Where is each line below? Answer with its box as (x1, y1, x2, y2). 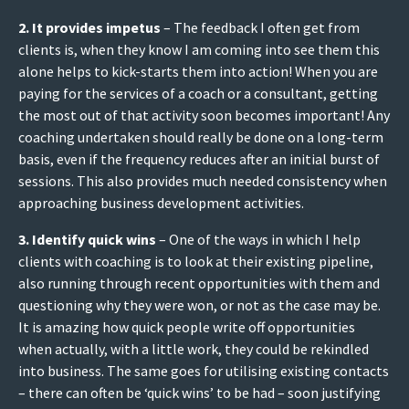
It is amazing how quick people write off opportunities (18, 318, 355, 337)
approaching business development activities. (18, 194, 304, 213)
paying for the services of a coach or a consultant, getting (18, 84, 378, 103)
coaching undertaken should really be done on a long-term (18, 128, 383, 147)
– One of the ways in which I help (159, 230, 361, 249)
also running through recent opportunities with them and (18, 274, 380, 293)
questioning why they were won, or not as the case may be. (18, 296, 381, 315)
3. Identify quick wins (18, 230, 159, 249)
